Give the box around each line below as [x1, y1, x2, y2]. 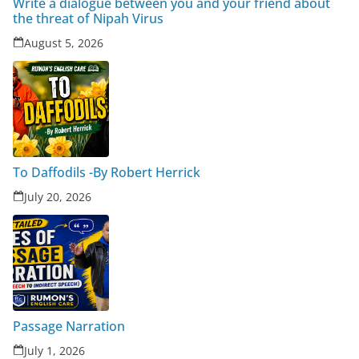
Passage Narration [13, 317, 125, 335]
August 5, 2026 [24, 34, 103, 50]
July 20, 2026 [24, 188, 91, 204]
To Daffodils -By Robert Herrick [89, 163, 200, 181]
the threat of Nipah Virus [13, 9, 163, 27]
